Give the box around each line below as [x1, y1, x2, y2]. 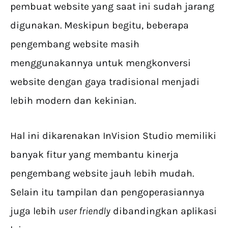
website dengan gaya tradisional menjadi [10, 76, 199, 88]
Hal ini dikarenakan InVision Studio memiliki [10, 130, 216, 142]
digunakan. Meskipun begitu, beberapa [10, 19, 189, 32]
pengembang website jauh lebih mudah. [10, 167, 194, 180]
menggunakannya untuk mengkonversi [10, 57, 191, 69]
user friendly [59, 205, 110, 217]
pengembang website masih [10, 38, 139, 50]
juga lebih [10, 205, 59, 217]
